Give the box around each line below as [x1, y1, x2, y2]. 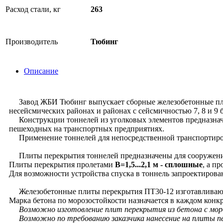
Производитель [5, 37, 58, 46]
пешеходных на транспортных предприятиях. [9, 124, 166, 133]
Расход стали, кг [5, 5, 61, 13]
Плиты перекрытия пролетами [9, 160, 115, 169]
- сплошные [158, 160, 203, 169]
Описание [24, 67, 58, 75]
